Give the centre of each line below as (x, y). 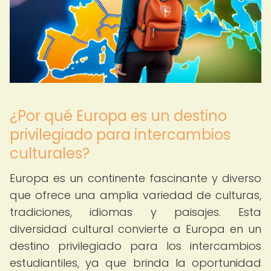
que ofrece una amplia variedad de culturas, (135, 195)
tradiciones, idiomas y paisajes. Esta (135, 212)
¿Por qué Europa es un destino (118, 116)
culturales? (50, 153)
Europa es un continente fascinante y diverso (135, 178)
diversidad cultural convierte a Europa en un (135, 229)
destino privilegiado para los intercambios (135, 246)
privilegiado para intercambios (120, 135)
